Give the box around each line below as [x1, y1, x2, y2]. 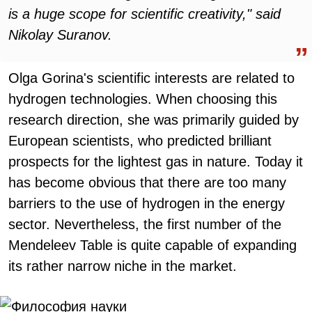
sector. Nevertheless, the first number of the [8, 217, 281, 232]
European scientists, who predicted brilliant [8, 133, 272, 148]
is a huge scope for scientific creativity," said [8, 6, 281, 22]
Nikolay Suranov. [8, 27, 112, 42]
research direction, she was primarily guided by [8, 112, 299, 127]
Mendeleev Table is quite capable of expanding [8, 237, 297, 253]
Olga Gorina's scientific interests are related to [8, 70, 295, 86]
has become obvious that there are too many [8, 175, 286, 190]
